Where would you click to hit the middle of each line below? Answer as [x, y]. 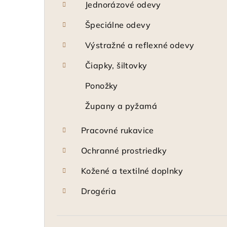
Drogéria [99, 191]
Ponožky [102, 86]
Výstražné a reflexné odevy [140, 45]
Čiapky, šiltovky [116, 65]
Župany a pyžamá [121, 106]
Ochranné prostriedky [124, 150]
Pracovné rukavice [118, 130]
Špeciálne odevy [118, 25]
